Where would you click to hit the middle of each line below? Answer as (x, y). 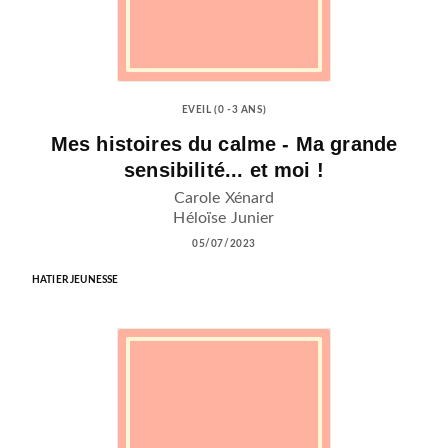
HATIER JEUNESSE (75, 279)
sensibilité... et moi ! (224, 170)
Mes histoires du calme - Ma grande (224, 144)
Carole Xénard (224, 197)
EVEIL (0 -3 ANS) (224, 110)
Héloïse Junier (224, 217)
